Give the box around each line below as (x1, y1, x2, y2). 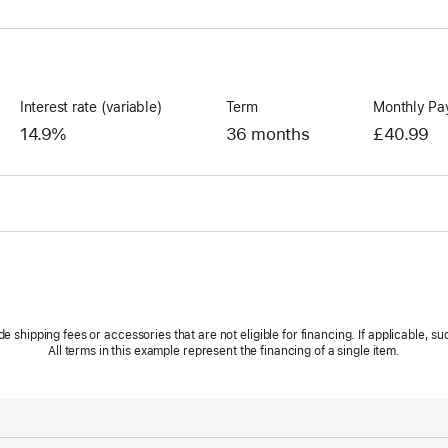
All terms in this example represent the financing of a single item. (48, 344, 400, 359)
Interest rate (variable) (19, 99, 162, 116)
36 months (225, 124, 310, 145)
